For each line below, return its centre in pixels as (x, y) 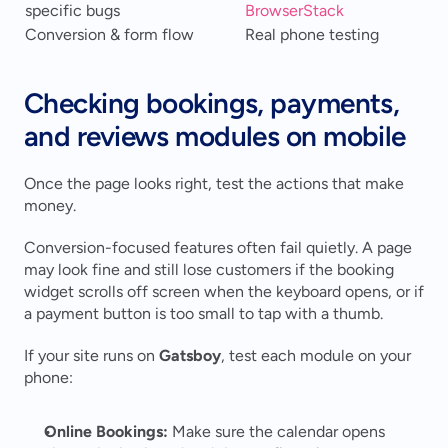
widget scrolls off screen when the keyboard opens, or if (224, 292)
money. (50, 206)
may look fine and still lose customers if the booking (209, 270)
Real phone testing (312, 35)
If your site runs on (91, 356)
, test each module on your (316, 356)
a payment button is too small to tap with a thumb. (203, 314)
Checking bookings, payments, (212, 103)
